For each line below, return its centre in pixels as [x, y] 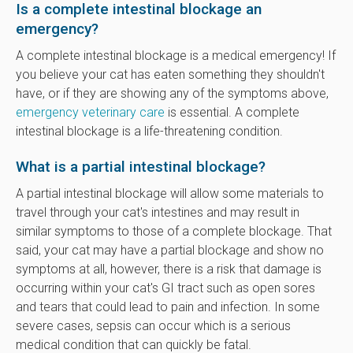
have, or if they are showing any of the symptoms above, [172, 93]
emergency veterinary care [90, 112]
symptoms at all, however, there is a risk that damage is [169, 269]
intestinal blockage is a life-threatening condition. [149, 131]
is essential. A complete [232, 112]
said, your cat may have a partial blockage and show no [170, 250]
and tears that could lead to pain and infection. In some [168, 307]
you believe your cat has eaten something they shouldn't [170, 74]
